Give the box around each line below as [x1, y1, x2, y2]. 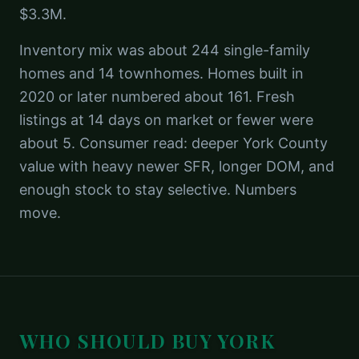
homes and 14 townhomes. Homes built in [19, 65, 304, 82]
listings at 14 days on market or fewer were [19, 111, 313, 128]
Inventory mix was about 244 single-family [19, 42, 310, 58]
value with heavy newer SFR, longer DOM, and [19, 158, 334, 175]
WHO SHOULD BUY [19, 328, 217, 353]
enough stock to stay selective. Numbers [19, 181, 296, 198]
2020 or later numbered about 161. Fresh [19, 88, 295, 105]
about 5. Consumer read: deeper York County [19, 135, 328, 151]
